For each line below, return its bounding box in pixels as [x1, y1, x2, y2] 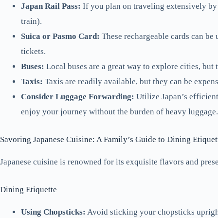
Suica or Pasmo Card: [20, 32, 100, 41]
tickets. [20, 47, 46, 56]
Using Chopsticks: [20, 207, 86, 217]
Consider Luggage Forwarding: [20, 92, 134, 102]
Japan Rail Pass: [20, 1, 81, 11]
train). [20, 17, 42, 26]
